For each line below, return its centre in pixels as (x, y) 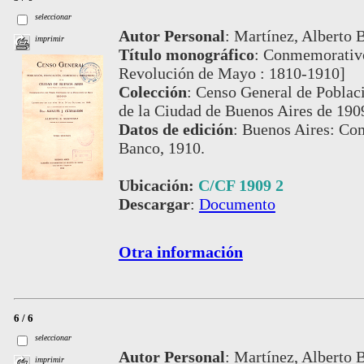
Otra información (180, 251)
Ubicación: (158, 185)
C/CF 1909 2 (240, 185)
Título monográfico (186, 54)
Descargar (154, 204)
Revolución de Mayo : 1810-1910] (232, 73)
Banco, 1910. (161, 147)
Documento (237, 204)
